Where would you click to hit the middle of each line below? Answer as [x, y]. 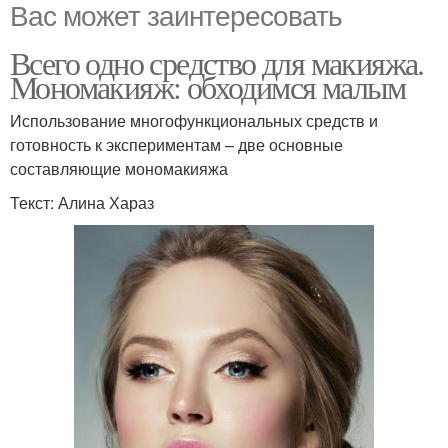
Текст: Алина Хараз [82, 203]
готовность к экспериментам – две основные [176, 145]
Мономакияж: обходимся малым [208, 87]
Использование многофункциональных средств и [194, 121]
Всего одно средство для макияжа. [217, 63]
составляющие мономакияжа [119, 169]
